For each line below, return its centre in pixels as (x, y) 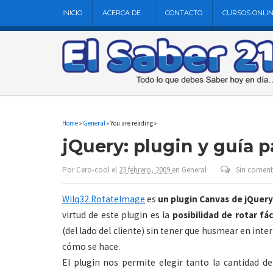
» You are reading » (131, 123)
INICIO (72, 13)
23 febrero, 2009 (145, 169)
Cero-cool (93, 169)
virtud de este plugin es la (117, 214)
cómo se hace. (91, 246)
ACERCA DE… (124, 13)
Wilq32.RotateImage (104, 199)
